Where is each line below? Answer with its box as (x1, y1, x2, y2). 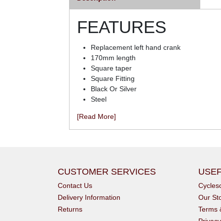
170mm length (91, 53, 136, 62)
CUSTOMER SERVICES (58, 166, 156, 177)
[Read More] (77, 112, 116, 120)
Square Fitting (91, 74, 135, 82)
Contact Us (58, 181, 92, 189)
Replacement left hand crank (91, 43, 181, 51)
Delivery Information (58, 193, 120, 201)
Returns (58, 205, 82, 213)
